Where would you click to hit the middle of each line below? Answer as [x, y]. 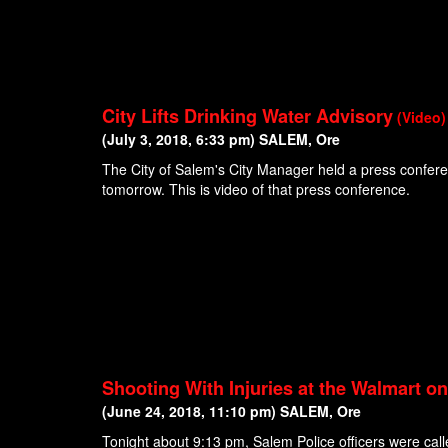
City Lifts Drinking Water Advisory [247, 116]
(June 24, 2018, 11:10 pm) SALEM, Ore [231, 411]
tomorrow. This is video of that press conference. [258, 189]
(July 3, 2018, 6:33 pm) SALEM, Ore [221, 139]
